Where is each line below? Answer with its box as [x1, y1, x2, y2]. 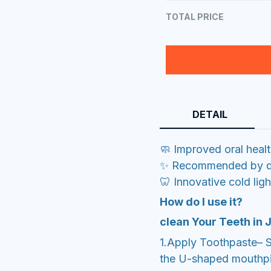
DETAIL [192, 108, 227, 121]
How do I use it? [160, 195, 243, 208]
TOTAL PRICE [166, 11, 224, 22]
